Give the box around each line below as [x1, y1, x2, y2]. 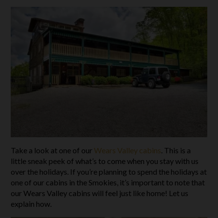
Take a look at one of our [11, 145, 94, 155]
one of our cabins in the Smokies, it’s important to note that [11, 178, 205, 187]
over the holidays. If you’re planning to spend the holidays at [11, 167, 207, 177]
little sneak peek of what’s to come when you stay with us [11, 156, 199, 166]
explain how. [11, 199, 52, 209]
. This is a [161, 145, 191, 155]
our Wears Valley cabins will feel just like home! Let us [11, 188, 189, 198]
